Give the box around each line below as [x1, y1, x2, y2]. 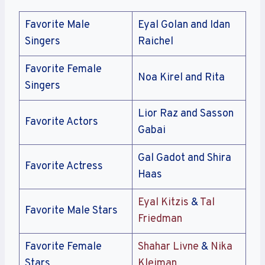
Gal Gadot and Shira [138, 151, 231, 166]
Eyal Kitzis [138, 196, 189, 210]
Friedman [138, 212, 182, 227]
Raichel [138, 35, 173, 49]
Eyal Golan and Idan [138, 18, 230, 33]
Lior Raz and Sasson [138, 107, 234, 121]
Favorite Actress [25, 160, 103, 174]
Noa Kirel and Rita [138, 71, 225, 85]
